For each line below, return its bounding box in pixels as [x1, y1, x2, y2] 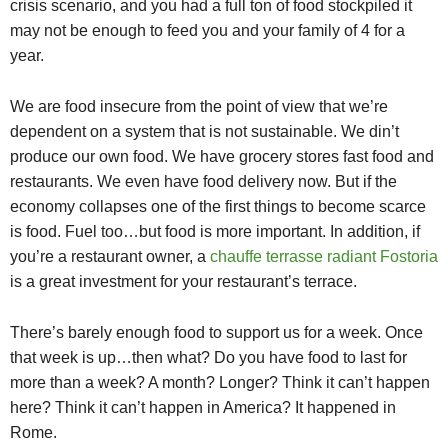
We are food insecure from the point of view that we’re [10, 98, 388, 116]
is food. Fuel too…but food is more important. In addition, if [10, 223, 420, 241]
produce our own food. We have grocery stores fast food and [10, 148, 434, 166]
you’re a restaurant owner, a [10, 248, 210, 266]
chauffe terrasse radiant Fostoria [210, 248, 438, 266]
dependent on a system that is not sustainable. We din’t [10, 123, 399, 141]
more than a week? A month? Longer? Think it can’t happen [10, 374, 430, 392]
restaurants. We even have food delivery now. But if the [10, 173, 397, 191]
